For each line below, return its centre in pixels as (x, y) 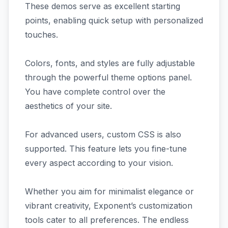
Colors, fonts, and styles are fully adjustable (110, 63)
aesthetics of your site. (68, 106)
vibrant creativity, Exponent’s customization (109, 206)
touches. (41, 35)
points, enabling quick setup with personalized (114, 20)
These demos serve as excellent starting (103, 6)
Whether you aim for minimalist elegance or (109, 191)
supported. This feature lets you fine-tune (106, 149)
